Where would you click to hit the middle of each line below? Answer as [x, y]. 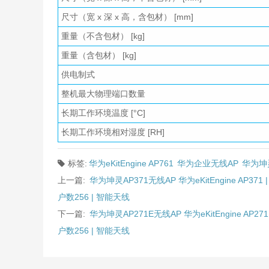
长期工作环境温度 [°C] [103, 113]
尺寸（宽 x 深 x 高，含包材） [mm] [127, 17]
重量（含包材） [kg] [99, 56]
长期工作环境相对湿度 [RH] [113, 132]
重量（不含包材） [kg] [103, 36]
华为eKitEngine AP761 [131, 164]
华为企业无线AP [208, 164]
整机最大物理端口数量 [103, 94]
